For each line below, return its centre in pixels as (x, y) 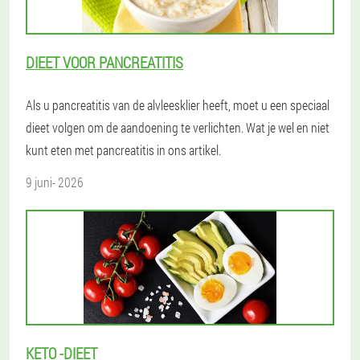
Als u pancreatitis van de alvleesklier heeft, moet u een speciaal (178, 105)
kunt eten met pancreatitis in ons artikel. (123, 150)
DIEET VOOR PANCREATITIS (104, 62)
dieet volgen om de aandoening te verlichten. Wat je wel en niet (178, 127)
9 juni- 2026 (55, 182)
